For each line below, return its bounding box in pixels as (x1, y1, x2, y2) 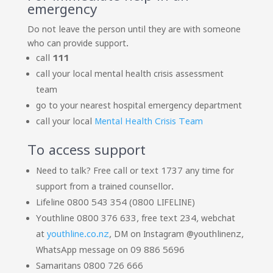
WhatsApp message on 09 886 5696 (35, 244, 185, 255)
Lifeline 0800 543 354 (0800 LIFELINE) (35, 197, 195, 208)
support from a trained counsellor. (35, 181, 174, 192)
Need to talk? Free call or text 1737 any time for (35, 165, 234, 176)
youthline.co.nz (46, 229, 109, 239)
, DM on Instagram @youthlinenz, (108, 229, 244, 239)
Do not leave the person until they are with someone (27, 24, 241, 35)
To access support (27, 142, 146, 158)
